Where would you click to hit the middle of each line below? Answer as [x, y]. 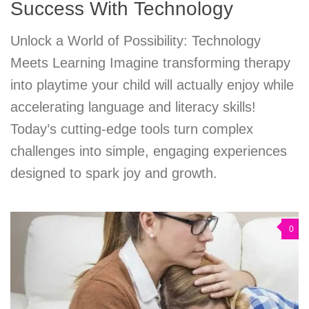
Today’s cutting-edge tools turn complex [132, 129]
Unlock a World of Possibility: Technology [136, 40]
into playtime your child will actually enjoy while [152, 84]
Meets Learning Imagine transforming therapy [150, 62]
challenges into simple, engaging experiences [149, 151]
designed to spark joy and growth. [114, 173]
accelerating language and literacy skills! [133, 107]
